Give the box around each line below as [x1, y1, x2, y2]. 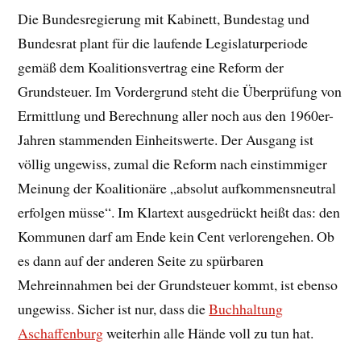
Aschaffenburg [18, 322, 104, 342]
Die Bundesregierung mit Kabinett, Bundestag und [18, 8, 310, 28]
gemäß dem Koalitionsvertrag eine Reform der [18, 56, 284, 77]
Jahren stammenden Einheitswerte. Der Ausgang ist [18, 129, 314, 149]
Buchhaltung [209, 298, 284, 318]
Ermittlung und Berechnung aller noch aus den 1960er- [18, 105, 334, 125]
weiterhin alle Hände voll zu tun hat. [103, 322, 314, 342]
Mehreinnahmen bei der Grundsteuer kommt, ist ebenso [18, 274, 338, 294]
